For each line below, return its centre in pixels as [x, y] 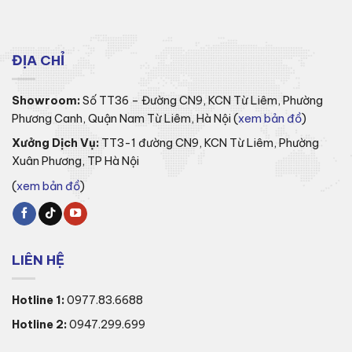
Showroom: [46, 100]
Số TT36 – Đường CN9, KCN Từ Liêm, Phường [202, 100]
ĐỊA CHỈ [38, 60]
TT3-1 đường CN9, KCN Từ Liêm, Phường [210, 143]
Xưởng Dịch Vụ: [55, 143]
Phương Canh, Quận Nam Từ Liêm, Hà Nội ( [125, 118]
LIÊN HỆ [38, 260]
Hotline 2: [39, 325]
